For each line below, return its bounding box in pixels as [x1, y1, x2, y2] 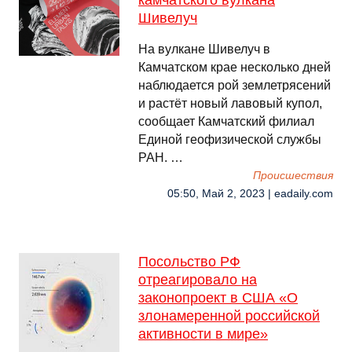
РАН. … [138, 151, 183, 164]
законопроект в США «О [138, 290, 298, 306]
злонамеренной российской [138, 308, 320, 324]
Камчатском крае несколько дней [138, 60, 331, 74]
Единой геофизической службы [138, 133, 321, 146]
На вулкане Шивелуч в [138, 42, 270, 56]
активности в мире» [138, 326, 268, 342]
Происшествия [253, 170, 333, 181]
